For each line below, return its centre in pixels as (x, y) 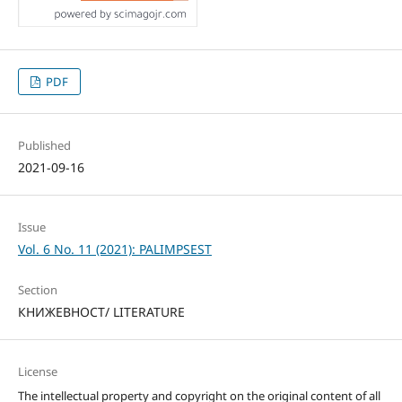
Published (44, 146)
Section (37, 290)
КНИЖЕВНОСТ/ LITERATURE (101, 312)
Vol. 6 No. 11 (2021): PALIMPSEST (114, 249)
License (37, 372)
